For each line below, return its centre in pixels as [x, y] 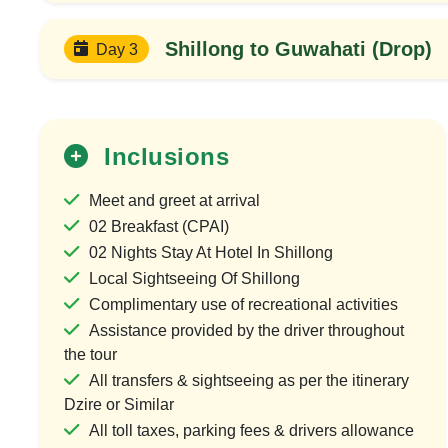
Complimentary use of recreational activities [243, 305]
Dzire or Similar [119, 405]
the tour [90, 355]
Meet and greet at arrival [174, 201]
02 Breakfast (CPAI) [159, 227]
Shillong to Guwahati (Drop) [298, 48]
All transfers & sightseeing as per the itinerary [249, 381]
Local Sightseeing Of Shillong [194, 279]
